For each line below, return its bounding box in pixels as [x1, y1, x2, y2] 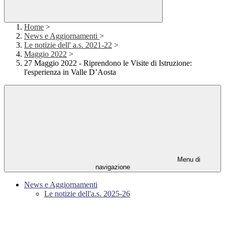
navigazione [95, 163, 130, 171]
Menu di [175, 156, 200, 164]
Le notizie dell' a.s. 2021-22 [24, 41, 112, 50]
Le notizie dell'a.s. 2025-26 [44, 189, 130, 198]
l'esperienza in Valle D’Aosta [24, 68, 116, 77]
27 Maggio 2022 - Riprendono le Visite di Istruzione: [24, 59, 192, 68]
